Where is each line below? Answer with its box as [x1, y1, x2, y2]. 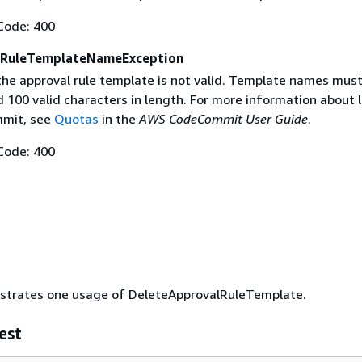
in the [98, 111, 139, 128]
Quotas [53, 111, 99, 128]
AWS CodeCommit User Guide [138, 111, 308, 128]
